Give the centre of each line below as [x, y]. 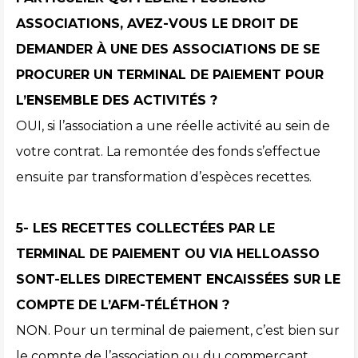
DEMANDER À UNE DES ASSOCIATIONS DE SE [168, 50]
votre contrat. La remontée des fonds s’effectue [168, 152]
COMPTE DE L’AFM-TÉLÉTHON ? [123, 305]
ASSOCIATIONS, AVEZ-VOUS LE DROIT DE [157, 24]
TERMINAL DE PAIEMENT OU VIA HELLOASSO [168, 254]
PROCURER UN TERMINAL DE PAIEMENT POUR [170, 75]
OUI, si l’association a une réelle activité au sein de [173, 126]
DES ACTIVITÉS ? [160, 101]
